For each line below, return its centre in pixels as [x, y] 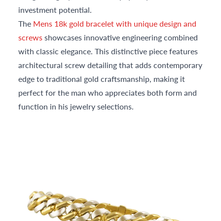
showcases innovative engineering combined [120, 37]
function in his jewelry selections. [76, 107]
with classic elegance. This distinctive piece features [108, 51]
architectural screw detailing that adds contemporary [110, 65]
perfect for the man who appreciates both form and [108, 93]
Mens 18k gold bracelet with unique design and [115, 24]
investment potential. [55, 10]
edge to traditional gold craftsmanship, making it [102, 79]
